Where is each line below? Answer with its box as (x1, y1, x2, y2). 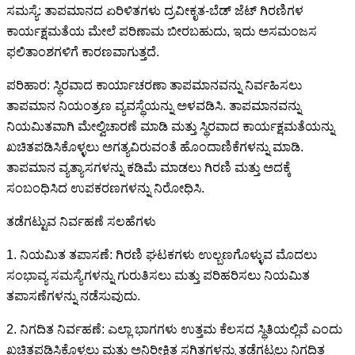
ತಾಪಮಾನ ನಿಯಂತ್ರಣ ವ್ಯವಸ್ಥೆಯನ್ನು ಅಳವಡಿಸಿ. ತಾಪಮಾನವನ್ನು (6, 98, 301, 113)
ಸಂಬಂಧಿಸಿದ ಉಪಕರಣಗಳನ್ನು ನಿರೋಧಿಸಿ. (6, 181, 204, 195)
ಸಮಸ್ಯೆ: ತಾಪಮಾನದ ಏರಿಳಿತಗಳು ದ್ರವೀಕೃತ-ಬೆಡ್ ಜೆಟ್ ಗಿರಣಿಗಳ (6, 3, 303, 17)
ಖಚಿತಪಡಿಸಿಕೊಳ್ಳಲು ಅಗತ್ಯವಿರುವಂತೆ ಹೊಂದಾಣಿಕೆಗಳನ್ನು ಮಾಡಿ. (6, 139, 303, 154)
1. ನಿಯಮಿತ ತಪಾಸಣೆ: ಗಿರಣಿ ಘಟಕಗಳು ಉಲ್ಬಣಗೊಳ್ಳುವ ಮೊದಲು (6, 247, 317, 261)
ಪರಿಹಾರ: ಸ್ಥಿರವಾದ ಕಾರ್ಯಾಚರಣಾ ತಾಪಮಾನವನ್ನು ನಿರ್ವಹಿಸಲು (6, 78, 302, 92)
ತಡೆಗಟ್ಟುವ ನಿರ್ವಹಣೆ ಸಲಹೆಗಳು (6, 214, 156, 228)
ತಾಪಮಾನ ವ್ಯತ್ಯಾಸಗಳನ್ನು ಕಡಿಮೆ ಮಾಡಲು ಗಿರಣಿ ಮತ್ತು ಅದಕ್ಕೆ (6, 160, 291, 174)
